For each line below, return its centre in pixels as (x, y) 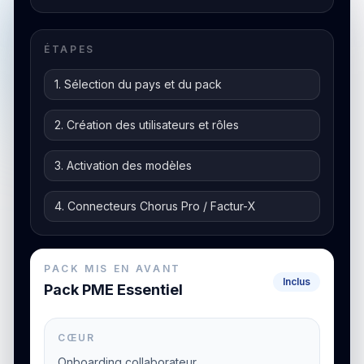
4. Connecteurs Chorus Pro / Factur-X (155, 206)
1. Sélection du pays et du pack (138, 84)
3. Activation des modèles (123, 165)
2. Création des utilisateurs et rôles (147, 125)
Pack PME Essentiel (113, 290)
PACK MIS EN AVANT (113, 269)
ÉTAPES (69, 49)
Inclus (297, 282)
